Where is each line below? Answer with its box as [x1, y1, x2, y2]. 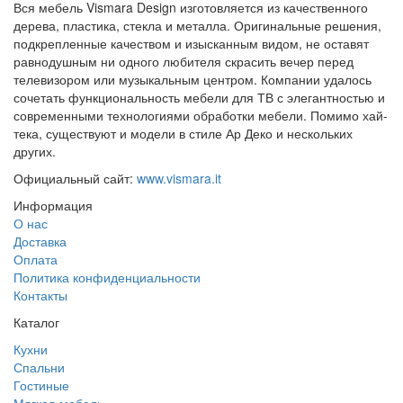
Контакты [13, 285, 67, 304]
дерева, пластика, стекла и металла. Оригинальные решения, [13, 15, 381, 34]
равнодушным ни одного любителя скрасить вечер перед [13, 51, 354, 70]
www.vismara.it [137, 168, 221, 187]
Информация [13, 195, 93, 214]
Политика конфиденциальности [13, 267, 201, 286]
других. [13, 141, 56, 160]
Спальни [13, 357, 65, 376]
